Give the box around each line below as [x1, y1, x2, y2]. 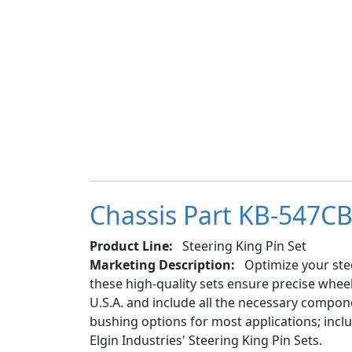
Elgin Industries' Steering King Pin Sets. [90, 332, 322, 349]
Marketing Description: [90, 256, 235, 273]
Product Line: [90, 237, 173, 255]
